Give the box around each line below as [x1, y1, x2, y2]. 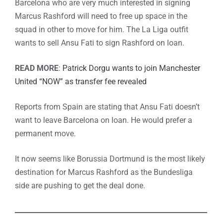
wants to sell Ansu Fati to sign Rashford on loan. [15, 38, 184, 48]
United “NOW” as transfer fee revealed [15, 77, 147, 86]
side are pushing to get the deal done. [15, 181, 145, 190]
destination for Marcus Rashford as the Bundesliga [15, 167, 193, 177]
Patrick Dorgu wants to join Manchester [62, 63, 200, 73]
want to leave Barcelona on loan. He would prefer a [15, 115, 192, 125]
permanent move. [15, 129, 76, 138]
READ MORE [15, 63, 58, 73]
